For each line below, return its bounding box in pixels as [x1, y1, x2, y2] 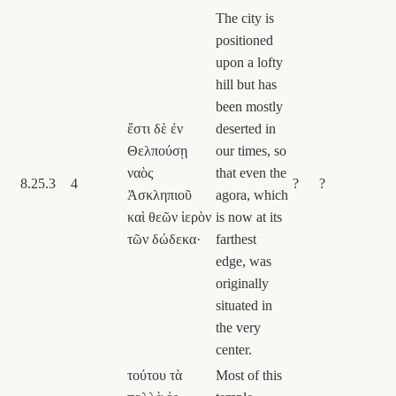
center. [216, 341, 252, 357]
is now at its [216, 209, 282, 225]
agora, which [216, 187, 288, 202]
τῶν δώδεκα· [127, 231, 201, 247]
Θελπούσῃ [127, 142, 187, 158]
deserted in [216, 120, 276, 136]
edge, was [216, 253, 271, 269]
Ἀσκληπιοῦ [127, 187, 192, 202]
